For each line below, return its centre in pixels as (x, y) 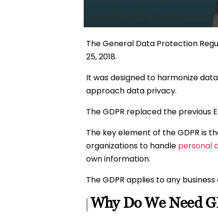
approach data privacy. (131, 91)
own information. (118, 159)
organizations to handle (132, 146)
